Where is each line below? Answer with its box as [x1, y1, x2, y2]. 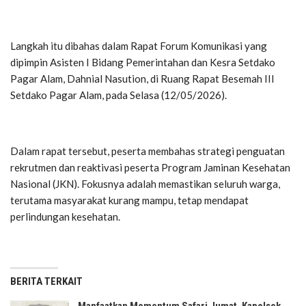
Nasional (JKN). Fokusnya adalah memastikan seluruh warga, [10, 178, 280, 191]
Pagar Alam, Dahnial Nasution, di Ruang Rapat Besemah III [10, 72, 275, 85]
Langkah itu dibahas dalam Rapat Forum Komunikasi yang [10, 40, 267, 53]
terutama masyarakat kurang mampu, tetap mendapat [10, 194, 249, 207]
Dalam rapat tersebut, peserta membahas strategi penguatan [10, 145, 285, 158]
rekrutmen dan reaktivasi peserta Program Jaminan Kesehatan [10, 161, 290, 174]
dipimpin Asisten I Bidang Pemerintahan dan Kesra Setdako [10, 56, 275, 69]
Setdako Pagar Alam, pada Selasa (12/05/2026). [10, 89, 227, 102]
